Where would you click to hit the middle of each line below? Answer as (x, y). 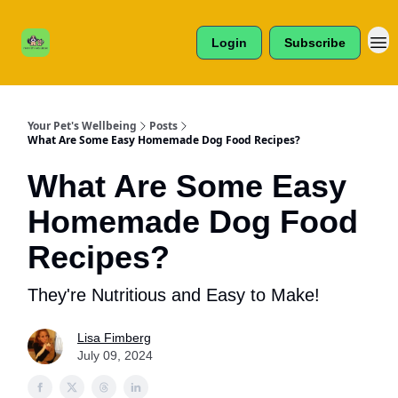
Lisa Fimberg (114, 338)
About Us (167, 27)
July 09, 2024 (115, 355)
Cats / (92, 21)
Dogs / (92, 36)
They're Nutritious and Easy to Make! (174, 295)
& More (92, 64)
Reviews (92, 50)
